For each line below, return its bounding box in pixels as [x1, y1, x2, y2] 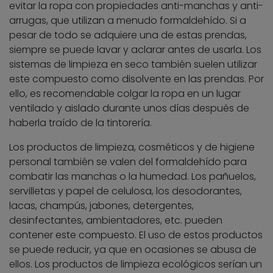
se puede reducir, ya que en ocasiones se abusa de [9, 243, 257, 257]
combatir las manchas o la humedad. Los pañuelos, [9, 169, 256, 184]
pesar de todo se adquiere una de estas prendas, [9, 28, 247, 43]
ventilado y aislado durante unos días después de [9, 101, 249, 116]
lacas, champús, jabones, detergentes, [9, 199, 194, 213]
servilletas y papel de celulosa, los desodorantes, [9, 184, 242, 199]
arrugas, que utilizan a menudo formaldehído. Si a [9, 13, 246, 28]
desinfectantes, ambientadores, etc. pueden [9, 213, 222, 228]
